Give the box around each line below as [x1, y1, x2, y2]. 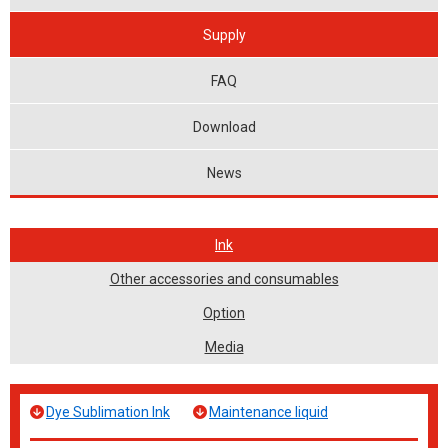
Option [203, 305, 245, 322]
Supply [202, 26, 246, 43]
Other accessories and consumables [109, 271, 339, 288]
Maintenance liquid [209, 404, 328, 421]
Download [192, 118, 256, 135]
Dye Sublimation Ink [46, 404, 170, 421]
